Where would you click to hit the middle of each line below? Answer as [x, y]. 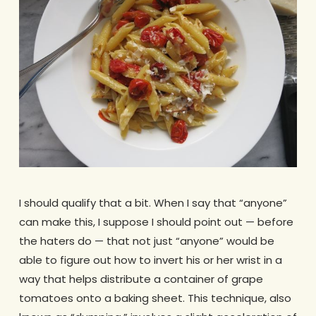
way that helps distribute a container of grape [141, 279]
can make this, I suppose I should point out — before [156, 222]
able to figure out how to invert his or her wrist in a [150, 260]
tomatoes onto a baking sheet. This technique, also [155, 298]
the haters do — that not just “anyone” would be [146, 241]
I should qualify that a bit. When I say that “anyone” [153, 203]
